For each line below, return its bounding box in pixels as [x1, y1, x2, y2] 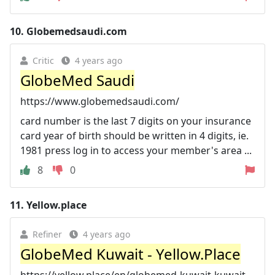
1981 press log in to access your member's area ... [20, 143, 252, 157]
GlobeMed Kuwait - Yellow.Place [20, 243, 241, 264]
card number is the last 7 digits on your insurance [20, 114, 251, 128]
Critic [33, 54, 54, 66]
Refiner [33, 228, 62, 240]
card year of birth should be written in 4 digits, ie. [20, 128, 249, 142]
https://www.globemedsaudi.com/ [20, 94, 179, 108]
